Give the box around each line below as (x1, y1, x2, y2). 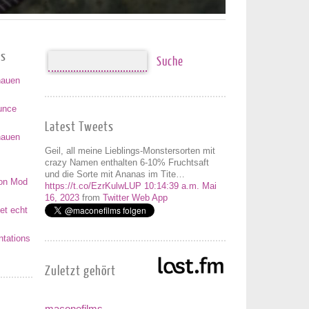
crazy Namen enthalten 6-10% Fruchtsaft (45, 157, 209, 168)
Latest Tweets (45, 118, 114, 134)
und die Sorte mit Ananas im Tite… (45, 169, 185, 179)
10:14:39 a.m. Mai (144, 181, 217, 191)
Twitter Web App (103, 192, 168, 203)
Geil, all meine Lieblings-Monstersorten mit (45, 146, 215, 156)
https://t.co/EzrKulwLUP (45, 181, 141, 191)
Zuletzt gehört (45, 262, 116, 279)
